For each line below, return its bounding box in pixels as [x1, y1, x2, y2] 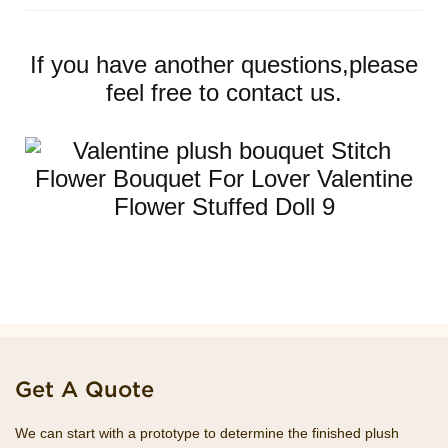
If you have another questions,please [30, 50, 418, 78]
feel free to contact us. [106, 78, 342, 106]
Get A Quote [15, 377, 154, 402]
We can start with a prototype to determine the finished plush [15, 425, 399, 442]
